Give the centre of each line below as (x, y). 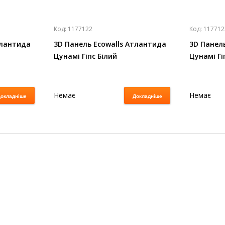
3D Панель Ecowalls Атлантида (110, 44)
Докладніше (147, 96)
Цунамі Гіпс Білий (85, 56)
